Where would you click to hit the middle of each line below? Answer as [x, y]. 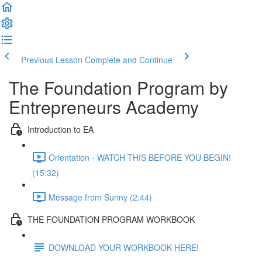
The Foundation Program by [118, 87]
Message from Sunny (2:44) [100, 197]
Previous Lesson [52, 60]
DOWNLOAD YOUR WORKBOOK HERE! [124, 247]
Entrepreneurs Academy [104, 107]
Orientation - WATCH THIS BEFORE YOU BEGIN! [140, 157]
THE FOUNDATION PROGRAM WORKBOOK [111, 219]
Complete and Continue [129, 60]
